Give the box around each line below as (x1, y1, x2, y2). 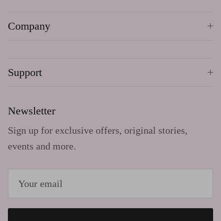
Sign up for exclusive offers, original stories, (8, 124, 187, 136)
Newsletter (8, 104, 55, 117)
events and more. (8, 140, 76, 151)
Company (8, 19, 50, 32)
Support (8, 66, 42, 78)
